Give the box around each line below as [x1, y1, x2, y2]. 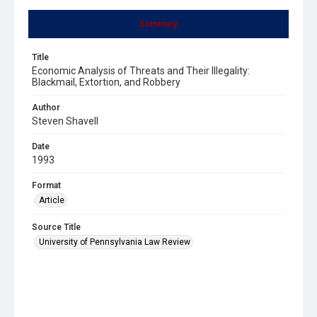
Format [32, 180, 61, 190]
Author [32, 102, 60, 113]
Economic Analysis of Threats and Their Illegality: [32, 64, 250, 76]
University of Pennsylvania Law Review [39, 236, 190, 247]
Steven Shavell [32, 115, 98, 127]
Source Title [32, 221, 81, 232]
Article [39, 195, 64, 205]
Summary [139, 18, 178, 29]
